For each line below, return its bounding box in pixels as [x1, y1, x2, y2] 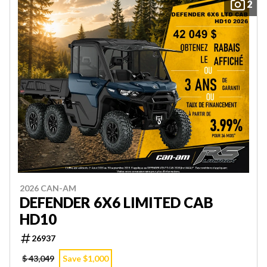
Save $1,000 [63, 253, 108, 263]
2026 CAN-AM [20, 182, 76, 193]
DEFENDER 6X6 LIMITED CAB [20, 193, 213, 211]
